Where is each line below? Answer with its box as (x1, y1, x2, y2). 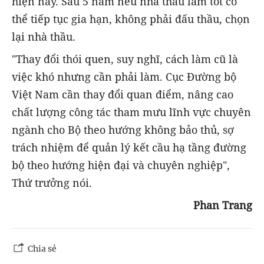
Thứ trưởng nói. (12, 175, 92, 190)
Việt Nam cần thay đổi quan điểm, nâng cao (12, 87, 233, 101)
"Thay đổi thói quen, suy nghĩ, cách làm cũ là (12, 51, 238, 66)
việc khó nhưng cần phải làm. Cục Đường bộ (12, 69, 236, 84)
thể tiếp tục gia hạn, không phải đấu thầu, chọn (12, 11, 250, 26)
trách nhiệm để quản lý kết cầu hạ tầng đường (12, 140, 246, 154)
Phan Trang (193, 198, 252, 213)
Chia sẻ (28, 243, 57, 255)
